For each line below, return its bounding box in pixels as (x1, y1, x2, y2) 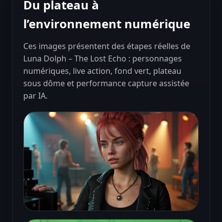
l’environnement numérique (23, 15, 191, 32)
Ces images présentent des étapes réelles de (23, 40, 191, 52)
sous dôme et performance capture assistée (23, 77, 190, 89)
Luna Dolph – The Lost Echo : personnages (23, 53, 182, 64)
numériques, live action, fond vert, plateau (23, 65, 182, 76)
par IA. (23, 90, 48, 101)
